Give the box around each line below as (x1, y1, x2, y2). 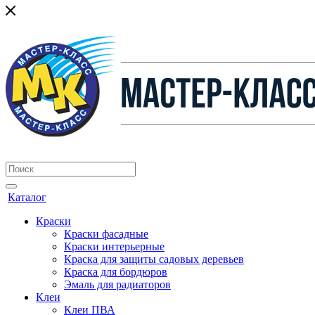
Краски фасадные (64, 228, 148, 240)
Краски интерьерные (64, 240, 165, 252)
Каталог (8, 191, 46, 203)
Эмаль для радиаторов (64, 278, 171, 290)
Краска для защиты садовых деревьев (64, 253, 244, 265)
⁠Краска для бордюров (64, 266, 167, 278)
